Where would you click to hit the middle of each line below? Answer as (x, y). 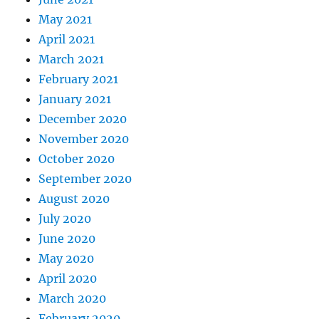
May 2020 (67, 259)
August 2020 (74, 199)
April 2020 (68, 279)
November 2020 (84, 139)
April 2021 (67, 40)
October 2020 (77, 159)
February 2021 (79, 79)
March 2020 (73, 299)
